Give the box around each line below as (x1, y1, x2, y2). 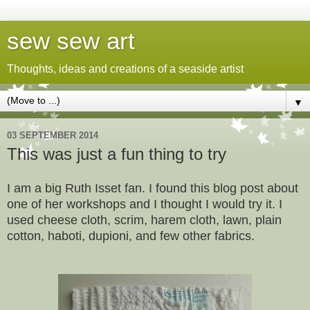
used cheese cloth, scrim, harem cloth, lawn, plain (7, 212, 282, 227)
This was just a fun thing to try (7, 145, 226, 163)
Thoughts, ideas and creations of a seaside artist (7, 63, 244, 75)
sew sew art (7, 28, 135, 54)
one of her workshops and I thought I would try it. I (7, 197, 282, 211)
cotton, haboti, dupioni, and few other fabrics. (7, 228, 255, 243)
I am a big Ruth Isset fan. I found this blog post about (7, 181, 298, 195)
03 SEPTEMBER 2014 (7, 129, 98, 140)
